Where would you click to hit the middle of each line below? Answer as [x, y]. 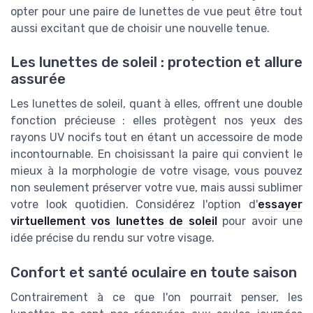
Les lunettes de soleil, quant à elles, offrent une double [156, 104]
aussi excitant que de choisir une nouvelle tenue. [140, 28]
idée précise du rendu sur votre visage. [112, 238]
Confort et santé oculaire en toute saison [154, 272]
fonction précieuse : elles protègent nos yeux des [156, 121]
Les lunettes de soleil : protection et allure [156, 63]
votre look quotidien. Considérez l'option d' [134, 205]
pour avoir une [260, 221]
